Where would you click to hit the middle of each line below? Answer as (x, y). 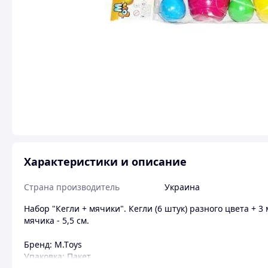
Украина (182, 187)
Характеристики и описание (105, 162)
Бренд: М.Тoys (53, 244)
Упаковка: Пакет (57, 256)
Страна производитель (72, 187)
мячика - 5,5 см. (57, 220)
